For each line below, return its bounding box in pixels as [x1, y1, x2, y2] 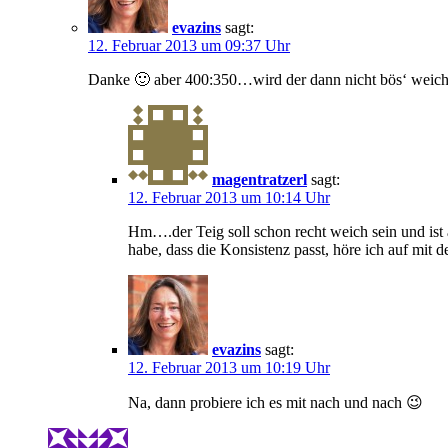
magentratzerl [212, 170, 307, 188]
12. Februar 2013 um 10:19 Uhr [128, 358, 330, 376]
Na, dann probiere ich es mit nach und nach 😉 [128, 393, 423, 411]
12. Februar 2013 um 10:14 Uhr [128, 188, 330, 206]
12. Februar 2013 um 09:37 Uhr [88, 36, 290, 54]
